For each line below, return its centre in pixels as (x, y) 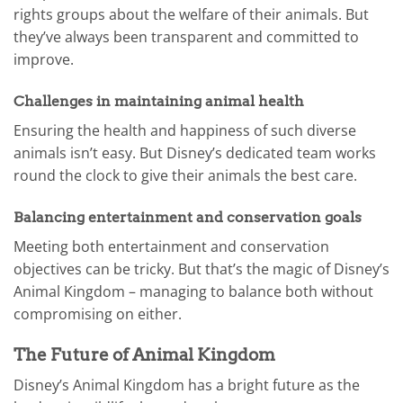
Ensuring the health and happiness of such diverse (185, 131)
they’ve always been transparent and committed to (186, 37)
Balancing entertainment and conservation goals (188, 217)
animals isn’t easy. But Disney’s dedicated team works (195, 153)
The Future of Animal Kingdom (144, 354)
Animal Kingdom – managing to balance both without (193, 291)
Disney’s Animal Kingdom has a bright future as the (187, 385)
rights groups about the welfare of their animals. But (191, 15)
